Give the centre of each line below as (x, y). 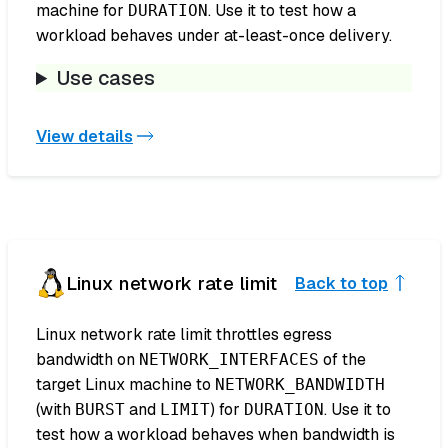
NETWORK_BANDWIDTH (300, 385)
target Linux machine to (125, 385)
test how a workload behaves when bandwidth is (215, 435)
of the (342, 360)
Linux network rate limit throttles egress (184, 335)
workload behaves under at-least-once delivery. (214, 36)
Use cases (106, 78)
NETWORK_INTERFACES (229, 360)
